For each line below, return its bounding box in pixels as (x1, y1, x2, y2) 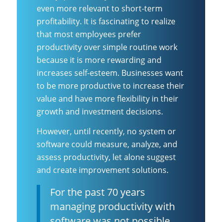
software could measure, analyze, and (37, 138, 177, 150)
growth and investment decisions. (37, 106, 163, 117)
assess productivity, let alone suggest (37, 151, 176, 163)
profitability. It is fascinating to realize (37, 16, 175, 27)
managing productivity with (50, 199, 175, 213)
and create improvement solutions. (37, 164, 168, 175)
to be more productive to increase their (37, 80, 184, 92)
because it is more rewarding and (37, 55, 162, 66)
